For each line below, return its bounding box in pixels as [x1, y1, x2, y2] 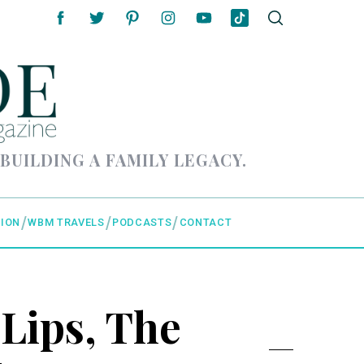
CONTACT [179, 216, 232, 229]
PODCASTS [112, 216, 172, 229]
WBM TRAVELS [28, 216, 105, 229]
